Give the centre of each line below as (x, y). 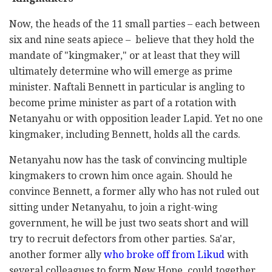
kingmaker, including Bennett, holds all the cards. (125, 135)
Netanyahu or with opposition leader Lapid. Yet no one (136, 119)
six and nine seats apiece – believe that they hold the (132, 40)
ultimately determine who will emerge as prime (121, 72)
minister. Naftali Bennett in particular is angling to (127, 87)
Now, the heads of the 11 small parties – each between (134, 24)
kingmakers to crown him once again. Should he (121, 176)
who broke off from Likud (164, 255)
